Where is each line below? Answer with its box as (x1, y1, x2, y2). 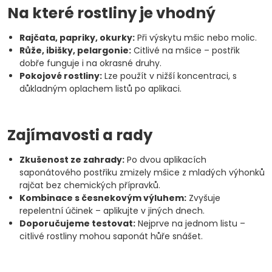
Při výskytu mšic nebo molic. (135, 32, 257, 44)
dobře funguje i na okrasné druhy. (19, 57, 161, 69)
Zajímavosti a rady (7, 124, 152, 146)
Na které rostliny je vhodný (7, 2, 216, 24)
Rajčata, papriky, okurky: (19, 32, 135, 44)
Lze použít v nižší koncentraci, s (102, 70, 237, 82)
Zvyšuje (186, 192, 220, 204)
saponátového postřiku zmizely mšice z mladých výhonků (19, 166, 265, 178)
